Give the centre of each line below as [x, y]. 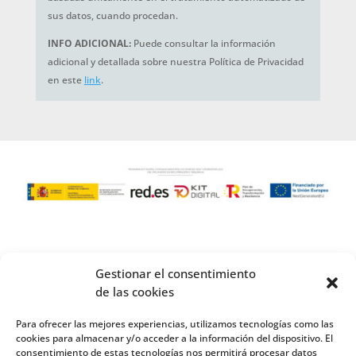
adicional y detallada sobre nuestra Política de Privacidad [175, 61]
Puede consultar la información [204, 43]
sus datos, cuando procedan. [112, 15]
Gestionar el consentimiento [176, 273]
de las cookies [135, 292]
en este [66, 79]
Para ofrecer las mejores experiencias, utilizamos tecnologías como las [175, 324]
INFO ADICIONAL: [90, 43]
